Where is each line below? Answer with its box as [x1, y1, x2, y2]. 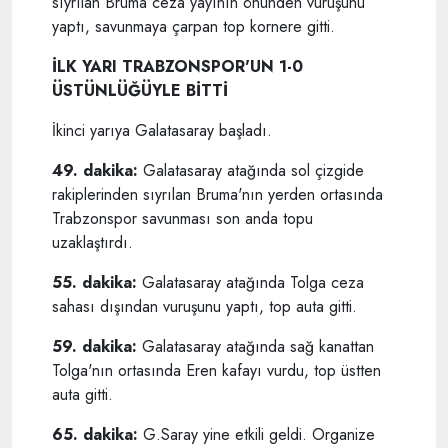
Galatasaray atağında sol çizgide [143, 159, 364, 183]
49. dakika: [52, 159, 143, 183]
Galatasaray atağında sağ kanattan [142, 335, 374, 359]
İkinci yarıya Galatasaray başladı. [52, 119, 272, 143]
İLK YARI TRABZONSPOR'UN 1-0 [52, 55, 303, 79]
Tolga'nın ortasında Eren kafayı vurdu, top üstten [52, 359, 381, 383]
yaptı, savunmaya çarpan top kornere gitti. [52, 15, 335, 39]
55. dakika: [52, 271, 142, 295]
